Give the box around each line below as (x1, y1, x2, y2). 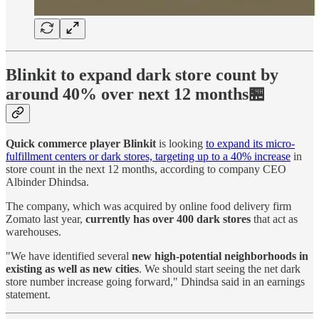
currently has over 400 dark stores (85, 213, 251, 226)
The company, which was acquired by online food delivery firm (6, 200, 291, 213)
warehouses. (6, 226, 61, 239)
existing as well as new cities (6, 263, 139, 276)
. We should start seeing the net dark (139, 263, 300, 276)
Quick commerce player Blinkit (6, 137, 156, 150)
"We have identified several (6, 250, 132, 263)
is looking (156, 137, 206, 150)
